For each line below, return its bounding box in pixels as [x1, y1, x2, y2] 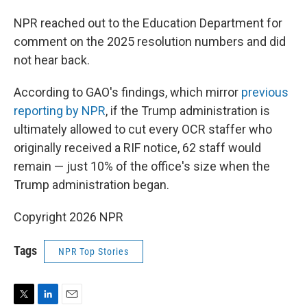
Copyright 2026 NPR [14, 210, 123, 224]
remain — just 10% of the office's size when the [14, 159, 270, 173]
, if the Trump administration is [106, 103, 270, 118]
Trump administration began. [14, 177, 169, 192]
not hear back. [14, 53, 90, 67]
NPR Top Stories [58, 246, 129, 257]
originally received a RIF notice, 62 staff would [14, 140, 261, 155]
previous [241, 85, 288, 99]
